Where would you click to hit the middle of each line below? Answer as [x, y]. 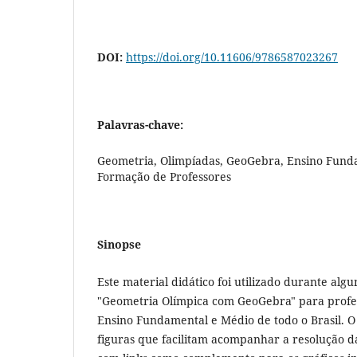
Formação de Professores [164, 177]
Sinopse [119, 245]
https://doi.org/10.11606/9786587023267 [232, 57]
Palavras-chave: [140, 125]
